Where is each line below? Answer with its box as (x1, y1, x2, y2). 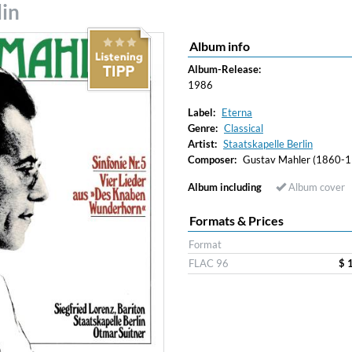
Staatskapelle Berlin (223, 137, 313, 150)
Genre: (188, 122, 218, 134)
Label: (188, 106, 215, 119)
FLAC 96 (189, 257, 229, 269)
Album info (189, 38, 250, 53)
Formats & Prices (189, 213, 284, 228)
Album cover (286, 181, 345, 193)
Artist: (188, 137, 217, 150)
